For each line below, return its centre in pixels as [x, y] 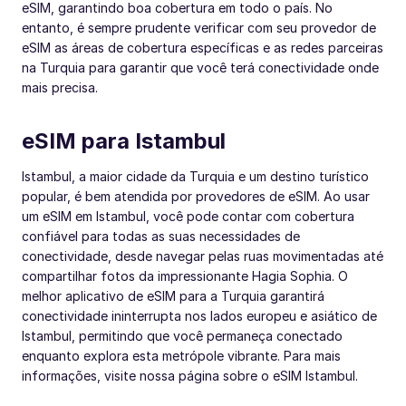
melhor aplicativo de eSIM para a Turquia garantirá [173, 295]
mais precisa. [60, 87]
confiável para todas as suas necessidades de [161, 236]
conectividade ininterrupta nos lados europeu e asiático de [199, 315]
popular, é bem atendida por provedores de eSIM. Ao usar [196, 196]
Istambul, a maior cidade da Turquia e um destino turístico [195, 176]
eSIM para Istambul [124, 140]
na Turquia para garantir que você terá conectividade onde [200, 67]
